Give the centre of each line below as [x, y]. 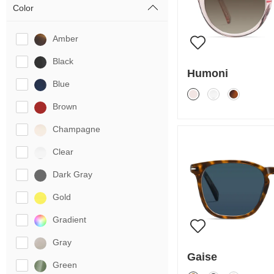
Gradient [69, 220]
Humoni [207, 74]
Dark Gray [72, 174]
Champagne [76, 129]
